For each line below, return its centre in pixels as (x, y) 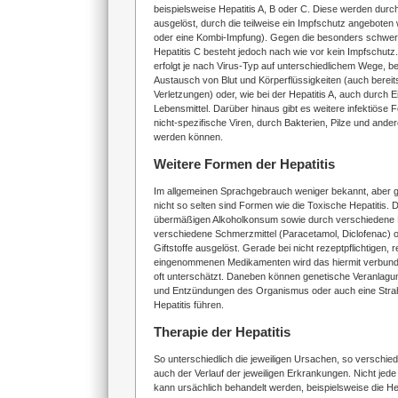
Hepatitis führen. (189, 305)
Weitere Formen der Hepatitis (244, 164)
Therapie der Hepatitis (222, 332)
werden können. (188, 137)
